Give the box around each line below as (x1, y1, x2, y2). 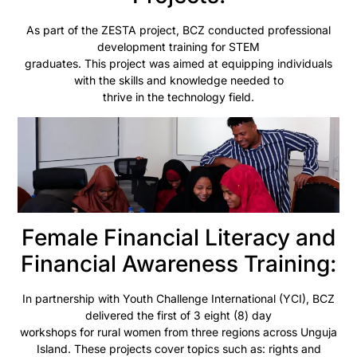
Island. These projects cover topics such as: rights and (36, 341, 321, 355)
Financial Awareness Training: (21, 249, 336, 277)
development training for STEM (97, 40, 260, 54)
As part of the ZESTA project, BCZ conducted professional (26, 23, 331, 37)
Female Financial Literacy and (22, 223, 335, 251)
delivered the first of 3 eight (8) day (85, 308, 272, 322)
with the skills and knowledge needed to (73, 73, 284, 88)
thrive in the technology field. (103, 90, 254, 104)
